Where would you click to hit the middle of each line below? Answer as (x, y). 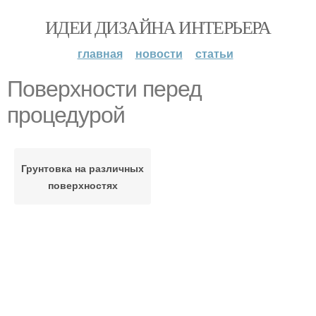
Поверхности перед (104, 89)
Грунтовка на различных (83, 168)
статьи (214, 53)
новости (159, 53)
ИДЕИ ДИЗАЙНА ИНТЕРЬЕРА (158, 27)
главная (100, 53)
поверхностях (83, 185)
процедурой (66, 115)
